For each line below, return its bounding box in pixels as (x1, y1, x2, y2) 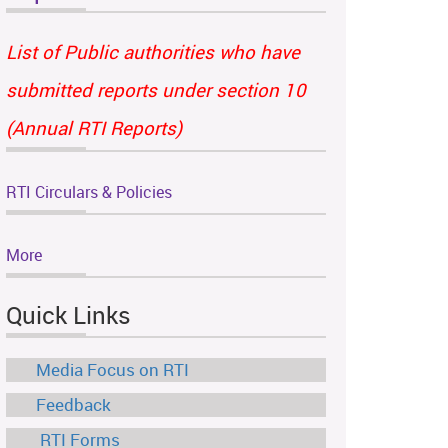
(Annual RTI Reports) (6, 115, 182, 141)
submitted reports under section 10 (6, 77, 306, 103)
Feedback (36, 393, 111, 417)
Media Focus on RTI (36, 358, 189, 382)
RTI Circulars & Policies (6, 181, 172, 204)
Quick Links (6, 299, 131, 332)
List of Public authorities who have (6, 39, 300, 65)
